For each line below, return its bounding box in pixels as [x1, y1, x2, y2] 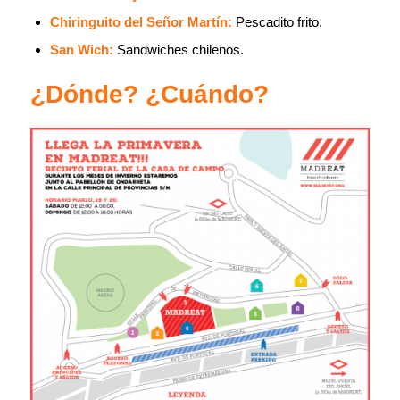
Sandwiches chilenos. [112, 41, 244, 57]
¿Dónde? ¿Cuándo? [29, 79, 269, 108]
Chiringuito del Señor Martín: [49, 13, 232, 29]
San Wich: [49, 41, 113, 57]
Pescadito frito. [235, 13, 322, 29]
